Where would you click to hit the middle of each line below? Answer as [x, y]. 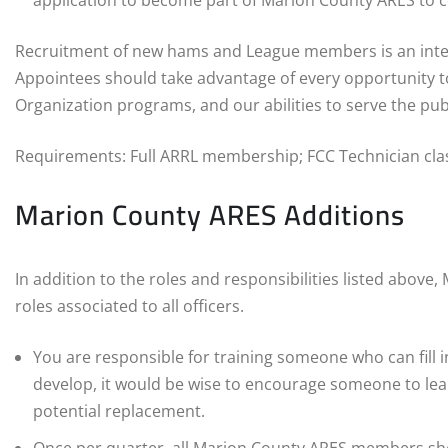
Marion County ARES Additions [210, 215]
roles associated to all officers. [129, 306]
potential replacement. [119, 411]
